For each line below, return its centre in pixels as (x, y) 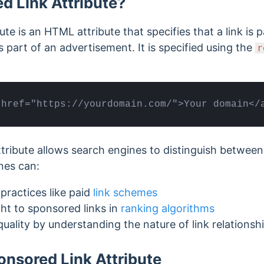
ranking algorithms (168, 208)
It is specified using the (197, 47)
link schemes (125, 192)
